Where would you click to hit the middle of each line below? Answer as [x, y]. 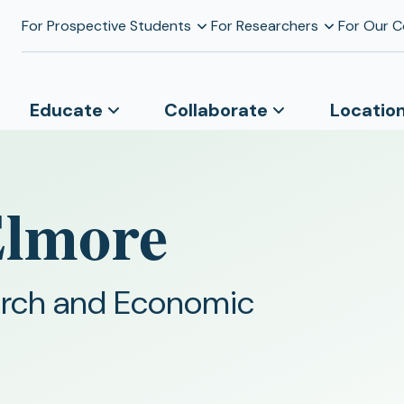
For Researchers [264, 25]
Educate [66, 110]
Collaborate [216, 110]
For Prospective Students [106, 25]
